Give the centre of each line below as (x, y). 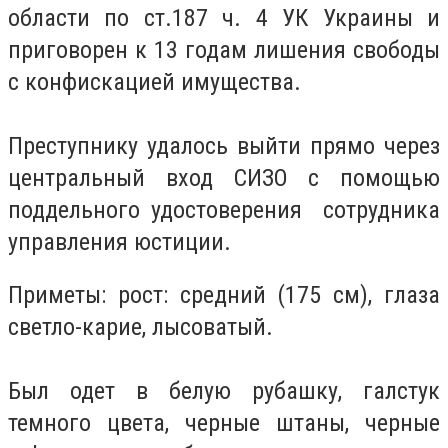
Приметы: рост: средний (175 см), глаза (224, 295)
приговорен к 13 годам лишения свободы (224, 49)
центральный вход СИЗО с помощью (224, 177)
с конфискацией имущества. (154, 81)
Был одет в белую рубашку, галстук (224, 391)
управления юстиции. (119, 241)
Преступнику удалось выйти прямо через (224, 145)
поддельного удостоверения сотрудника (224, 209)
